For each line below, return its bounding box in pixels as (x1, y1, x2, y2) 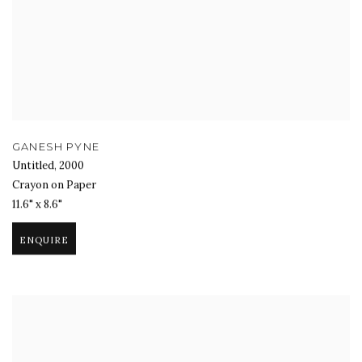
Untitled (12, 158, 54, 173)
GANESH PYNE (12, 140, 99, 154)
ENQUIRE (19, 234, 69, 246)
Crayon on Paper (12, 178, 96, 192)
